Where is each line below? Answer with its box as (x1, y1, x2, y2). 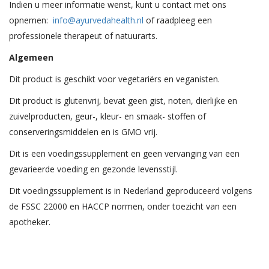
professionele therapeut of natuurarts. (9, 30, 160, 41)
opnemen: (9, 14, 53, 26)
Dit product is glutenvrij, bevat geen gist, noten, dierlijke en (9, 95, 237, 106)
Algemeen (9, 52, 53, 63)
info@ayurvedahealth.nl (53, 14, 144, 26)
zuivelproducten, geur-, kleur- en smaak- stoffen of (9, 110, 206, 122)
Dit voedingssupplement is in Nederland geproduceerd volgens (9, 185, 252, 196)
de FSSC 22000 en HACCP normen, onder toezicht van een (9, 201, 237, 212)
